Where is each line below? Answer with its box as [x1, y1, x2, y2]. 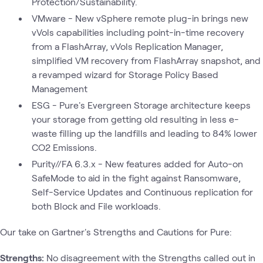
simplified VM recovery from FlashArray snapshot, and [31, 54, 261, 66]
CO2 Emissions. [31, 141, 97, 153]
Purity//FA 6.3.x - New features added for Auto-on [32, 157, 243, 169]
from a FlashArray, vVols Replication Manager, [31, 40, 223, 52]
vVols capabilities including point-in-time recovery [31, 26, 244, 38]
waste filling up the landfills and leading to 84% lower [31, 127, 257, 139]
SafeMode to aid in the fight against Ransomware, [31, 171, 241, 183]
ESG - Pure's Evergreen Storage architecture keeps [32, 99, 251, 110]
